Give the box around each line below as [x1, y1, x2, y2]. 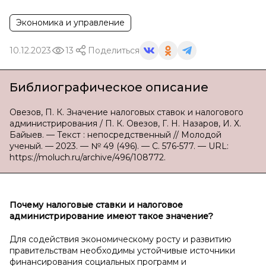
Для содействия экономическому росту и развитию [9, 234, 232, 245]
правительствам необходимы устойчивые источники [9, 245, 235, 256]
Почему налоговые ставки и [9, 199, 137, 210]
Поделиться [88, 45, 140, 56]
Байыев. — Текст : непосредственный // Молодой [9, 129, 221, 140]
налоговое [137, 199, 183, 210]
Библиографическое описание [9, 80, 208, 94]
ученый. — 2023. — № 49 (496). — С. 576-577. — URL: [9, 141, 229, 151]
